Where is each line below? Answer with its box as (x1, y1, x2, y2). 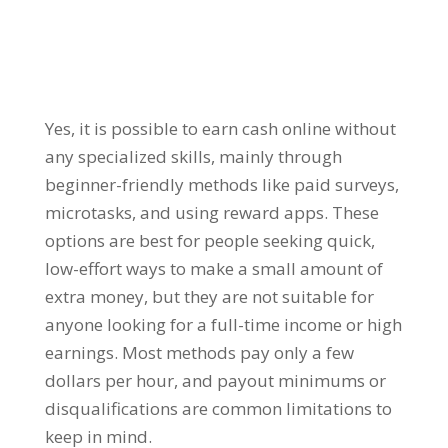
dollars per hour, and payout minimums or (44, 368, 386, 392)
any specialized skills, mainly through (44, 144, 342, 168)
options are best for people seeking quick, (44, 228, 375, 252)
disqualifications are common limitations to (44, 396, 392, 420)
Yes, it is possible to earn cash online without (44, 116, 396, 140)
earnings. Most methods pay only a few (44, 340, 354, 364)
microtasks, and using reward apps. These (44, 200, 379, 224)
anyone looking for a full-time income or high (44, 312, 402, 336)
